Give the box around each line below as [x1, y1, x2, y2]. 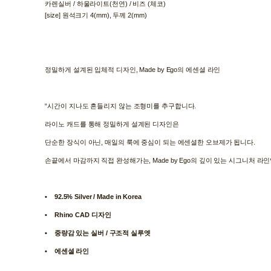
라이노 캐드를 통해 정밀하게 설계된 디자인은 [45, 120, 179, 128]
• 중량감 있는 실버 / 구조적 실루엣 [45, 229, 158, 237]
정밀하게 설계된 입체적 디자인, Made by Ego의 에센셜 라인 [45, 65, 221, 73]
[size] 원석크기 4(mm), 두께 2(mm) [45, 11, 147, 19]
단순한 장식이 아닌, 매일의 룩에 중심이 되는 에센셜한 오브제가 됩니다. [45, 138, 255, 146]
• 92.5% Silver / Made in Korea [45, 192, 145, 200]
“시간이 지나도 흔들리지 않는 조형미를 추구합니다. [45, 102, 197, 109]
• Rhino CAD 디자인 [45, 211, 118, 218]
